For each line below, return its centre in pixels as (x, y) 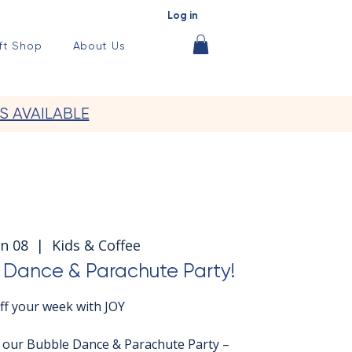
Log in (183, 15)
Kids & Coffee (97, 245)
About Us (99, 46)
